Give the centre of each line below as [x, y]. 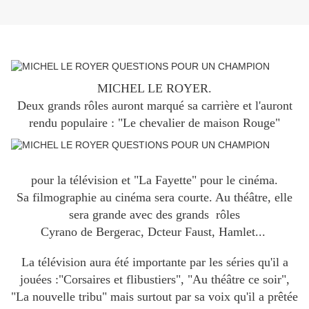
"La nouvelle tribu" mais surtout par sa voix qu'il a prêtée [154, 297]
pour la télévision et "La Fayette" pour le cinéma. [154, 180]
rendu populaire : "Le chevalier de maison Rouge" [154, 123]
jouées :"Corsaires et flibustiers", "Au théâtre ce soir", [154, 280]
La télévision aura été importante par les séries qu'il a [154, 262]
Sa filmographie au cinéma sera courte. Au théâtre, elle [154, 198]
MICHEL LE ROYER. [154, 89]
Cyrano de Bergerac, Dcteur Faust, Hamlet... [154, 232]
